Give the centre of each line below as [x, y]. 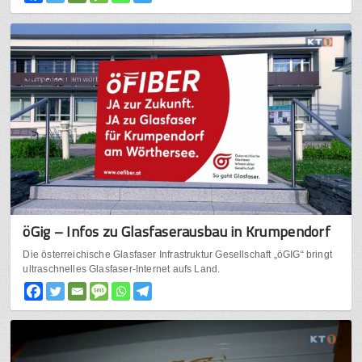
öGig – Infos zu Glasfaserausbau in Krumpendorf [177, 231]
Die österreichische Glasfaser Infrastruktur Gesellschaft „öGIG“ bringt [178, 254]
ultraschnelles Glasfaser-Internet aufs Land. [122, 269]
